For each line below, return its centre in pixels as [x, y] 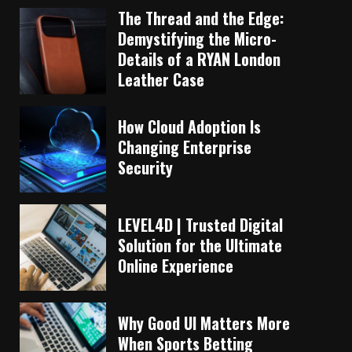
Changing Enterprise [185, 147]
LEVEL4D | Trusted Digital [200, 225]
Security [145, 168]
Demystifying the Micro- [197, 39]
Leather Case [161, 80]
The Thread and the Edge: [201, 18]
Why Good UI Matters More [204, 323]
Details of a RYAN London [199, 59]
